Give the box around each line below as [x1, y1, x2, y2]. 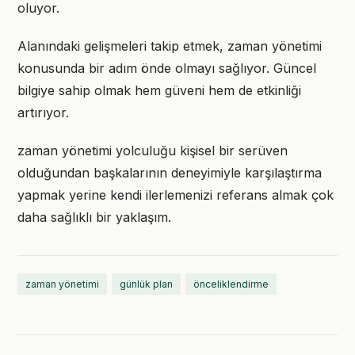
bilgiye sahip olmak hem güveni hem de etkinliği [17, 82, 301, 98]
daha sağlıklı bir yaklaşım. [17, 209, 171, 225]
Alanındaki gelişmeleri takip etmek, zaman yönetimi [17, 38, 322, 54]
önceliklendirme [193, 278, 269, 290]
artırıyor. [17, 105, 69, 120]
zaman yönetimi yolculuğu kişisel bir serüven [17, 143, 288, 158]
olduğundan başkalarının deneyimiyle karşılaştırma [17, 165, 322, 181]
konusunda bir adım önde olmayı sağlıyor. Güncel [17, 60, 316, 76]
